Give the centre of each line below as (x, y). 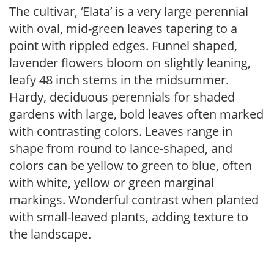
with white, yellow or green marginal (112, 183)
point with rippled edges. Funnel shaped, (123, 46)
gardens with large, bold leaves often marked (136, 114)
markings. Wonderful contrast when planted (134, 200)
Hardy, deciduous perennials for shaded (122, 97)
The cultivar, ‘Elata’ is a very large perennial (129, 11)
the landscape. (50, 234)
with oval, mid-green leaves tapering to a (123, 28)
